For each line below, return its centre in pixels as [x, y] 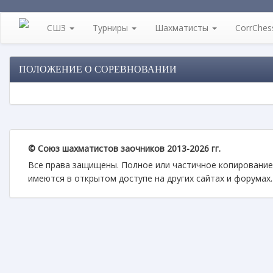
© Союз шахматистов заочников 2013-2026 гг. [124, 148]
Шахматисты [183, 28]
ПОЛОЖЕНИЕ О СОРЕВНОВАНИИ [98, 69]
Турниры [112, 28]
